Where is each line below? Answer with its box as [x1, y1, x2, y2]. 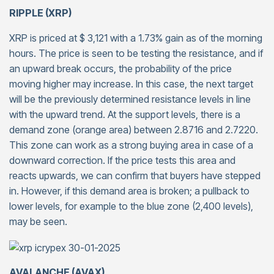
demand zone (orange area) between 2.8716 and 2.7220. [9, 124, 258, 136]
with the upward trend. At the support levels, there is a [9, 108, 240, 121]
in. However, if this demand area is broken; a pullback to [9, 185, 250, 198]
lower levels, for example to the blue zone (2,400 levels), [9, 200, 253, 213]
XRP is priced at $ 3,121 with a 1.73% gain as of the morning [9, 32, 262, 45]
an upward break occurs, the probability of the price [9, 62, 232, 75]
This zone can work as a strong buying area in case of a [9, 139, 253, 152]
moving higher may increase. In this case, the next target [9, 78, 253, 91]
